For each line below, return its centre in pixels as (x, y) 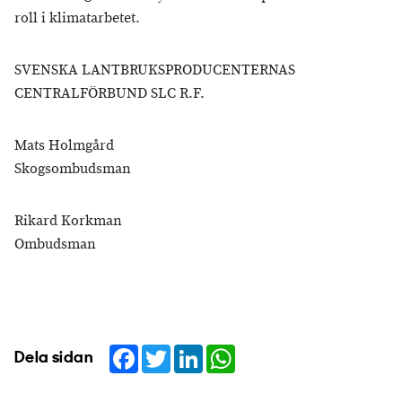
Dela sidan (54, 358)
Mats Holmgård (64, 146)
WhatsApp (268, 351)
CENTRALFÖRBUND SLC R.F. (109, 94)
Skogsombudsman (73, 169)
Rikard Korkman (68, 221)
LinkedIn (230, 351)
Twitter (191, 351)
